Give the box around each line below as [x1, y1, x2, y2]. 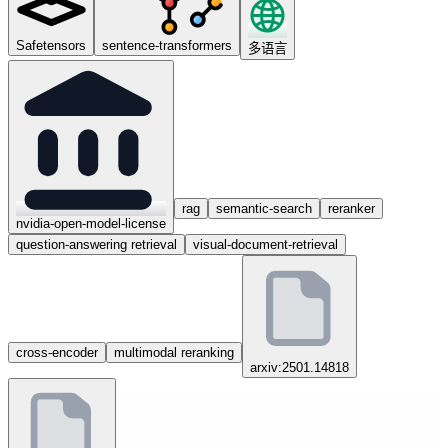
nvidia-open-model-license [16, 216, 166, 231]
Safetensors [16, 38, 86, 53]
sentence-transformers [102, 38, 232, 53]
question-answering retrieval [16, 237, 177, 252]
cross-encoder [16, 345, 98, 360]
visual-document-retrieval [193, 237, 338, 252]
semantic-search [216, 201, 312, 216]
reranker [328, 201, 375, 216]
